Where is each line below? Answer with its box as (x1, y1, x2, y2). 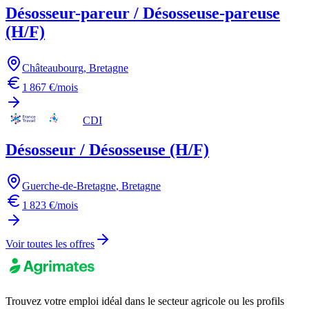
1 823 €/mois (22, 199, 78, 212)
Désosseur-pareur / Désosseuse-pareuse (6, 4, 280, 23)
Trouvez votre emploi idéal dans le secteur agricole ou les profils (6, 295, 284, 308)
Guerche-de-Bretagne (22, 180, 116, 192)
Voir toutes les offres (6, 238, 94, 250)
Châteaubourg (22, 62, 83, 74)
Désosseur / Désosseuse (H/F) (6, 141, 209, 159)
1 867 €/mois (22, 81, 78, 94)
